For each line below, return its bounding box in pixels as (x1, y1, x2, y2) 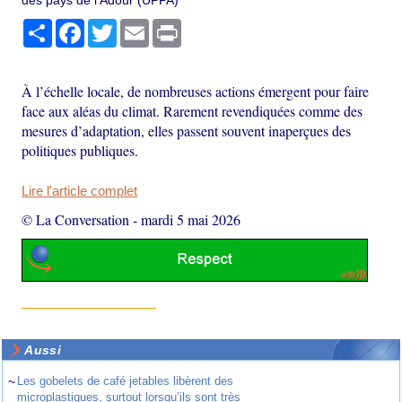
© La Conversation (22, 210, 130, 230)
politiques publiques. (22, 141, 139, 161)
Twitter (117, 19, 155, 34)
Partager (52, 19, 102, 34)
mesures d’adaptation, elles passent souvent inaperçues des (22, 121, 352, 141)
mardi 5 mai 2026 (141, 210, 241, 230)
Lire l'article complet (22, 184, 138, 199)
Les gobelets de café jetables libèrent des (17, 373, 234, 388)
